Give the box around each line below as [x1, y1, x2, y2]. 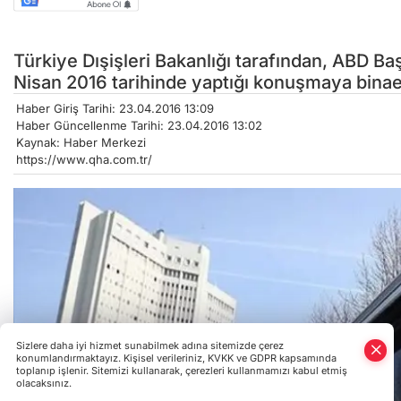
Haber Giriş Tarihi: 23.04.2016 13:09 [16, 100, 214, 115]
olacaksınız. [16, 377, 72, 389]
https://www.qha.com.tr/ [16, 151, 152, 166]
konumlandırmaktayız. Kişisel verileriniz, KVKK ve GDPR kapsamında [16, 352, 337, 364]
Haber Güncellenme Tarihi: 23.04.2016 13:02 [16, 117, 262, 132]
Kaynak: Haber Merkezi [16, 134, 146, 149]
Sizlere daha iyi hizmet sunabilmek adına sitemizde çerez [16, 339, 284, 352]
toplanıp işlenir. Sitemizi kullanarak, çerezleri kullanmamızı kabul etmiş [16, 364, 347, 377]
